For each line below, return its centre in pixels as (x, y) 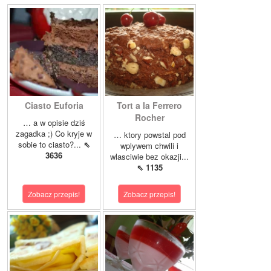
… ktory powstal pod (149, 135)
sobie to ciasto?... (51, 145)
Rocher (149, 118)
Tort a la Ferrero (149, 106)
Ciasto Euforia (54, 106)
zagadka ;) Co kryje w (54, 134)
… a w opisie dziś (54, 123)
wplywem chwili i (149, 146)
